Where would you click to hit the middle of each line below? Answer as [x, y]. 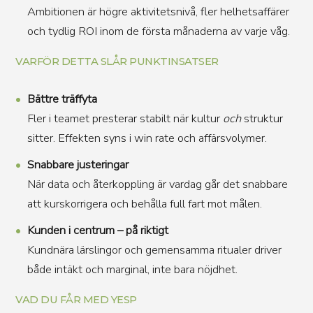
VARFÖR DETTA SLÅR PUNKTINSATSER [117, 61]
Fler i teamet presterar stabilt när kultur [125, 118]
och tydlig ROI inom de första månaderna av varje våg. [158, 31]
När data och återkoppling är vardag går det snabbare [157, 184]
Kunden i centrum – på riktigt [97, 230]
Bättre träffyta [62, 99]
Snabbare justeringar [78, 165]
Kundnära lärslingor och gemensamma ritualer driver [154, 250]
